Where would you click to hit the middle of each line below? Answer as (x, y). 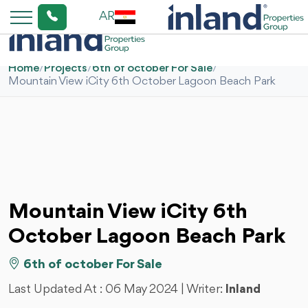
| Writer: (203, 289)
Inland (243, 289)
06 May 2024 (143, 289)
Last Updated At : (57, 289)
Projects (66, 68)
